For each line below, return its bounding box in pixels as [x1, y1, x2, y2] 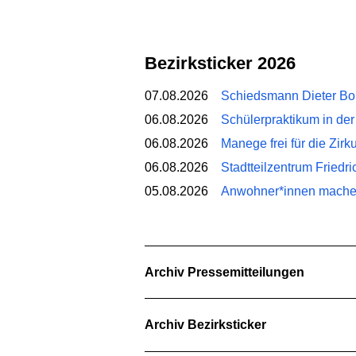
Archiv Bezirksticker [154, 318, 266, 332]
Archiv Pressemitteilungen [154, 265, 304, 279]
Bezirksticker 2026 [157, 52, 296, 73]
